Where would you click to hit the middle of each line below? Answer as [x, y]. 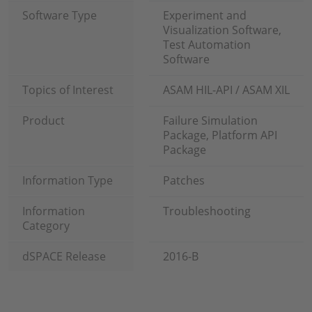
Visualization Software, [222, 30]
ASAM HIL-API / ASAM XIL [226, 90]
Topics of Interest [68, 90]
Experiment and [205, 15]
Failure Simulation [210, 120]
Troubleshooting [207, 211]
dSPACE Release [64, 256]
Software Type [60, 15]
